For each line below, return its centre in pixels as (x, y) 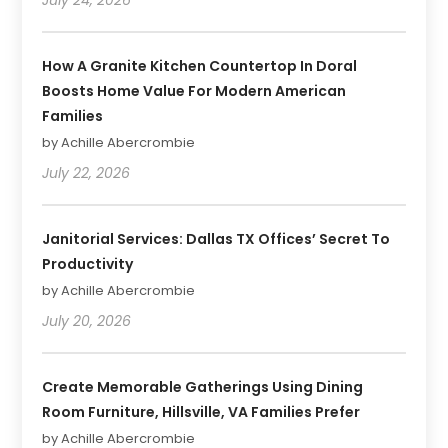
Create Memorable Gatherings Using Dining (203, 386)
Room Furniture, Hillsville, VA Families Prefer (201, 411)
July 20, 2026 (87, 320)
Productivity (88, 263)
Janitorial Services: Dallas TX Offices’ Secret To (216, 238)
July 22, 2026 (86, 172)
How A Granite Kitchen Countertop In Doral (200, 65)
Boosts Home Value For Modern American (194, 90)
